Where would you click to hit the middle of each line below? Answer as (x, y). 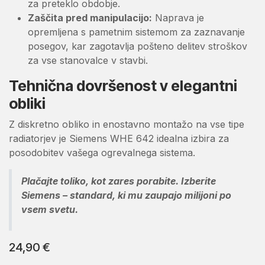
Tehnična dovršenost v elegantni (123, 85)
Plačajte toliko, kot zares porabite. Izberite (119, 181)
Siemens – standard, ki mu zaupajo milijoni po (126, 195)
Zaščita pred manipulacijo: (90, 17)
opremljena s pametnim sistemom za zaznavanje (136, 32)
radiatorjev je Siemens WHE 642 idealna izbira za (119, 138)
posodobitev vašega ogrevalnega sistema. (102, 152)
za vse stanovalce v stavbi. (88, 60)
